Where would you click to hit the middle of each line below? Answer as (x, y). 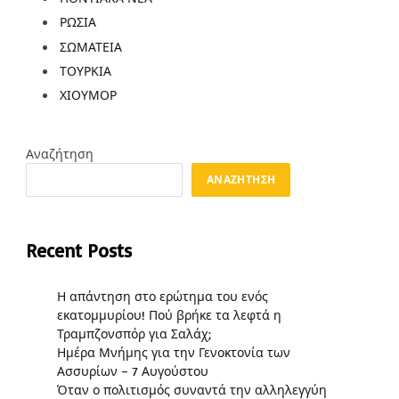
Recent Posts (79, 250)
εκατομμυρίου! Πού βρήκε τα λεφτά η (169, 315)
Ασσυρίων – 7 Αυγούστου (133, 371)
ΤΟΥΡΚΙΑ (85, 70)
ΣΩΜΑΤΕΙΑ (91, 46)
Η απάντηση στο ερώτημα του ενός (163, 297)
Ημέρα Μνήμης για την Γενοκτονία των (174, 353)
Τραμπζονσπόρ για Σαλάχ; (134, 334)
